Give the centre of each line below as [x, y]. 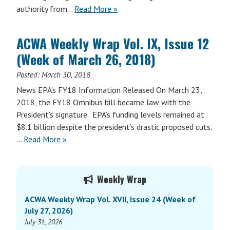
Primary [38, 173]
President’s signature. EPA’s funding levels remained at [110, 114]
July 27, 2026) [49, 210]
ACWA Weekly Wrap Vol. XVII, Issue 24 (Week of [110, 199]
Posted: [29, 75]
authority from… [45, 9]
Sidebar [36, 189]
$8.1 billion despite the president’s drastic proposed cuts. [114, 127]
